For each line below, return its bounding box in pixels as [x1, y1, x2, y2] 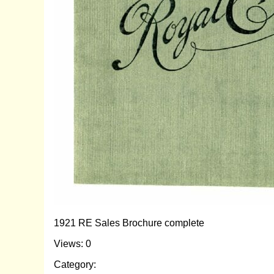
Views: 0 [54, 238, 91, 249]
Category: [54, 259, 96, 270]
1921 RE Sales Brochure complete [54, 217, 204, 228]
